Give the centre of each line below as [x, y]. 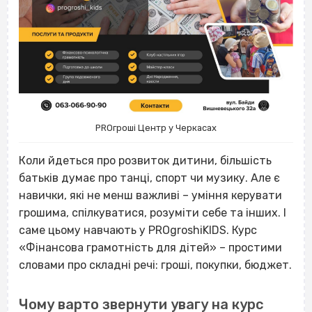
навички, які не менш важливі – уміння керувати [150, 195]
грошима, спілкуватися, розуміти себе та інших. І [153, 213]
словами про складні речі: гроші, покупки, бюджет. [155, 265]
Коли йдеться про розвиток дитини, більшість [145, 161]
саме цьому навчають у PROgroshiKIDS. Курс [138, 230]
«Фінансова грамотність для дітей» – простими [150, 248]
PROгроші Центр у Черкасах [156, 127]
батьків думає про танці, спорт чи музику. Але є [149, 178]
